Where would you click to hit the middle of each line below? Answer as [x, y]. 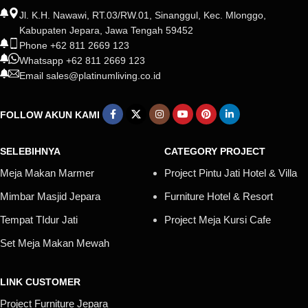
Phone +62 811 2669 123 [74, 45]
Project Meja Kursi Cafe [218, 220]
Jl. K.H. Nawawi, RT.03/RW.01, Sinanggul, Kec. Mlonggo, [143, 15]
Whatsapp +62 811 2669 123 [82, 60]
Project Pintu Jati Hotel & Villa [231, 173]
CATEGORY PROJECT [215, 151]
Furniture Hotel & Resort [219, 196]
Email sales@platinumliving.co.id [90, 76]
